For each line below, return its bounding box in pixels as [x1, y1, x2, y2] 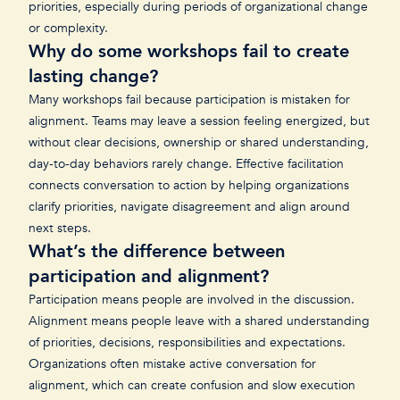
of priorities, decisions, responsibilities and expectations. [29, 334, 346, 351]
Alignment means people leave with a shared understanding [29, 312, 370, 329]
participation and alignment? [29, 264, 269, 288]
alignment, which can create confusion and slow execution [29, 377, 355, 394]
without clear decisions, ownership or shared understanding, [29, 134, 369, 151]
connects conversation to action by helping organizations [29, 177, 349, 194]
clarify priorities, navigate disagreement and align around [29, 198, 350, 215]
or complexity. [29, 20, 112, 37]
